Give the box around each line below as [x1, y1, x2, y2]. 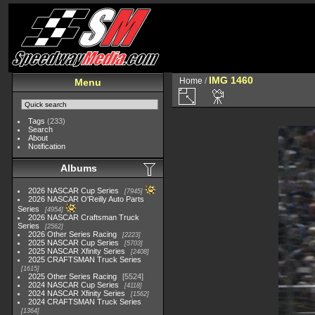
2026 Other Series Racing [28, 230, 117, 238]
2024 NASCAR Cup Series [28, 281, 120, 289]
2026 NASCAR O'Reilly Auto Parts [28, 195, 145, 203]
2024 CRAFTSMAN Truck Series [28, 297, 142, 306]
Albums [60, 162, 97, 174]
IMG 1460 [209, 75, 253, 86]
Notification [28, 142, 66, 150]
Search [28, 125, 53, 134]
